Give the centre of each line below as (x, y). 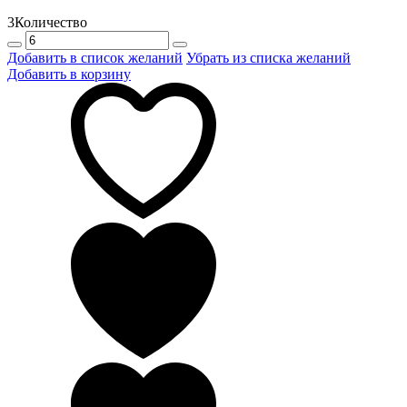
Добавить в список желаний (95, 57)
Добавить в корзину (69, 74)
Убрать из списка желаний (268, 57)
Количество (51, 22)
